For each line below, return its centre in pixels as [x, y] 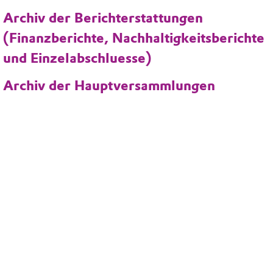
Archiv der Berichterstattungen [103, 18]
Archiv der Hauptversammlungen [111, 85]
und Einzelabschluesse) [77, 58]
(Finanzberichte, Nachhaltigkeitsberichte [134, 38]
